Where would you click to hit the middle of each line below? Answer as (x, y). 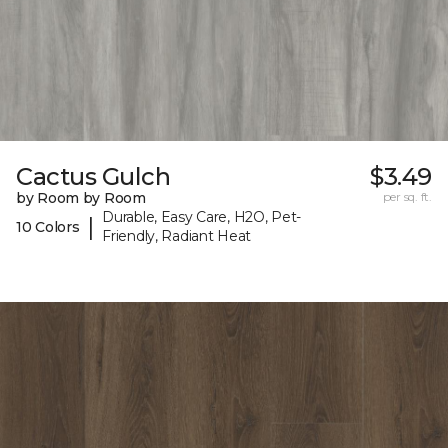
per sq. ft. (407, 197)
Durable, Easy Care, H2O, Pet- (202, 217)
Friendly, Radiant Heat (177, 236)
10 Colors (48, 226)
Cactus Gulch (93, 177)
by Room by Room (81, 198)
